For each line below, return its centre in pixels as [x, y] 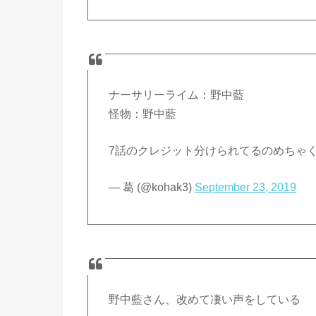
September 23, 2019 [246, 187]
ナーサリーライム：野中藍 [177, 95]
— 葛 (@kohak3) [152, 187]
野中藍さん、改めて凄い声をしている [205, 299]
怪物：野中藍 [143, 114]
